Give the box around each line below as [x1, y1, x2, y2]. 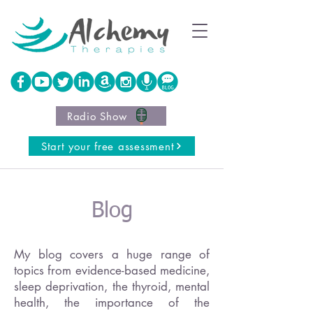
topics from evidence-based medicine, [14, 263, 210, 278]
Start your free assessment [41, 139, 175, 153]
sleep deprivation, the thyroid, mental [14, 279, 210, 294]
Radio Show [66, 109, 127, 123]
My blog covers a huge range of [14, 247, 210, 262]
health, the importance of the [14, 295, 210, 310]
